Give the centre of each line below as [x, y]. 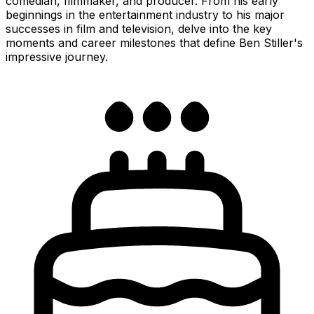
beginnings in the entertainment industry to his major [145, 14]
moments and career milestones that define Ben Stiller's [154, 42]
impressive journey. [57, 56]
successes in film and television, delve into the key [139, 28]
